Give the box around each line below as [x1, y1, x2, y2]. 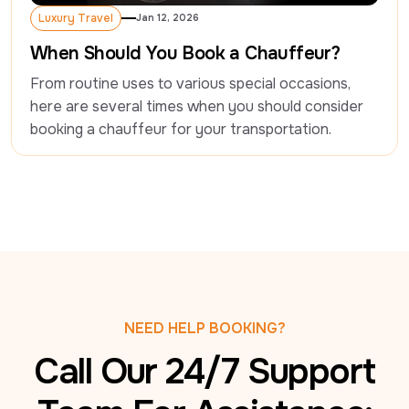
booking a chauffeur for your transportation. [30, 119, 331, 139]
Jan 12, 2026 [136, 11, 199, 24]
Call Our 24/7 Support [34, 348, 375, 394]
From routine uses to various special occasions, [30, 73, 351, 93]
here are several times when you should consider [30, 96, 363, 116]
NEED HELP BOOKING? [123, 318, 286, 338]
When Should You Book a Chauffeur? [30, 41, 341, 65]
